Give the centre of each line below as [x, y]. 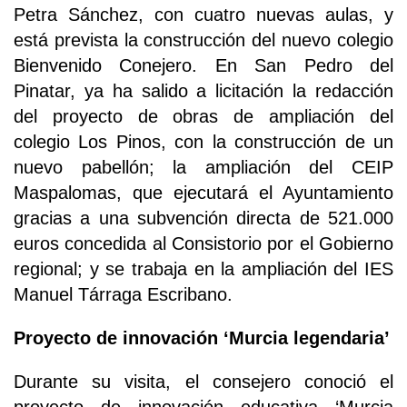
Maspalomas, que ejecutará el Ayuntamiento [203, 193]
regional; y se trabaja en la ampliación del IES [203, 269]
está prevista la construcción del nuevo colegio [203, 40]
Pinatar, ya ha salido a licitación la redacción [203, 91]
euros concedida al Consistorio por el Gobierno [203, 244]
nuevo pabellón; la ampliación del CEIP [203, 168]
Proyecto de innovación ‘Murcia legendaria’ [202, 338]
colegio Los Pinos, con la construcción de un [203, 142]
